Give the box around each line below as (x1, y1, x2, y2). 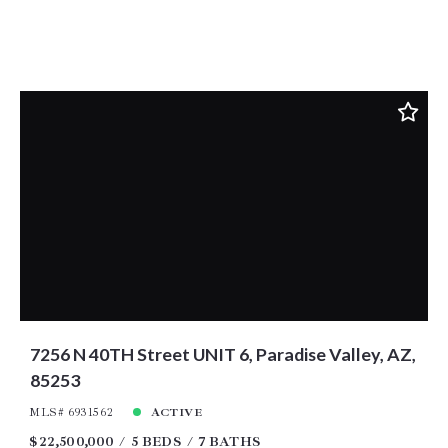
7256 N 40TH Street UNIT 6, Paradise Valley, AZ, (29, 342, 416, 365)
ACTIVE (150, 404, 203, 420)
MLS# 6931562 (29, 404, 114, 420)
